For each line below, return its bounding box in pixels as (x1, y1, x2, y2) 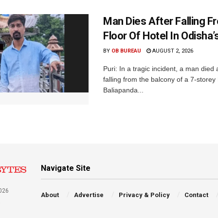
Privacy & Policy (118, 191, 170, 199)
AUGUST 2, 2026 (151, 48, 193, 54)
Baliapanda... (103, 86, 144, 94)
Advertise (73, 191, 104, 199)
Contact (184, 191, 209, 199)
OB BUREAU (111, 48, 141, 54)
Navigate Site (41, 163, 91, 173)
